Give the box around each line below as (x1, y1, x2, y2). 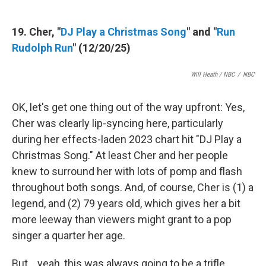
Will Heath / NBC (191, 71, 235, 79)
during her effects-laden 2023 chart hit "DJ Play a (12, 133, 242, 146)
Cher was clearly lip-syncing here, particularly (12, 117, 223, 130)
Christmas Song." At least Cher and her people (12, 149, 228, 162)
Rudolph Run (12, 42, 72, 55)
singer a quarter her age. (12, 229, 125, 242)
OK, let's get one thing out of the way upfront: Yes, (12, 101, 245, 114)
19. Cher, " (12, 26, 61, 39)
